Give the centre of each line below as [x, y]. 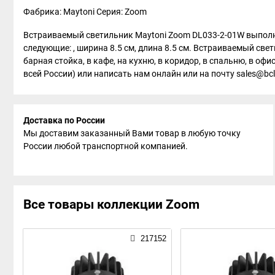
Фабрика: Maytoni [60, 11]
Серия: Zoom [122, 11]
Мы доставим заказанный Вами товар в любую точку [132, 133]
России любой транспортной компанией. [106, 146]
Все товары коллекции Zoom [111, 204]
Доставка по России [64, 120]
